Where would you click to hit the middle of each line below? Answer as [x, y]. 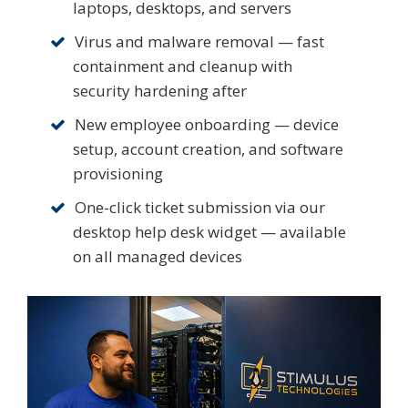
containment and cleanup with [183, 66]
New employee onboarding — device [207, 125]
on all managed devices [158, 257]
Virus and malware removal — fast [199, 42]
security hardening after [160, 91]
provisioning [118, 174]
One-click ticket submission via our [200, 208]
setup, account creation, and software [208, 149]
